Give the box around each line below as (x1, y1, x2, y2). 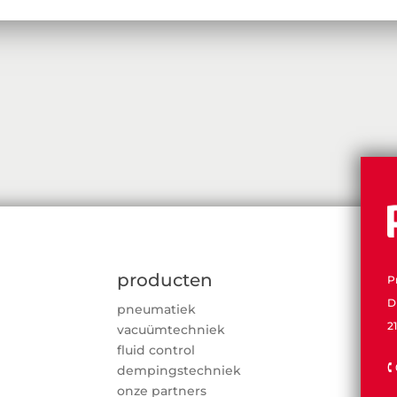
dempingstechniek (117, 362, 241, 379)
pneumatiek (117, 301, 196, 318)
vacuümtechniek (117, 322, 225, 339)
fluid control (117, 342, 195, 359)
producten (117, 269, 213, 292)
